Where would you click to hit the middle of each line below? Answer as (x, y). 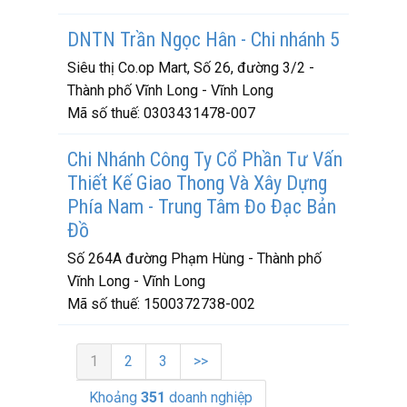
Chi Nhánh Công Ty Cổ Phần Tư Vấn (205, 159)
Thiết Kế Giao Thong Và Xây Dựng (197, 183)
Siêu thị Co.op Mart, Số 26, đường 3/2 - (191, 68)
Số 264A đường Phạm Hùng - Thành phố (194, 258)
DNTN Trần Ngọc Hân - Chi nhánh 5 (203, 40)
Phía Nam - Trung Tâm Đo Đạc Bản (202, 207)
